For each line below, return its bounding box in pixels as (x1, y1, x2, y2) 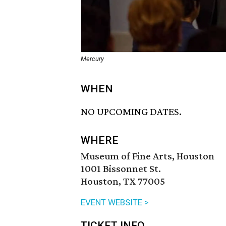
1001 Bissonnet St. (81, 162, 161, 175)
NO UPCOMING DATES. (81, 105, 182, 118)
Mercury (81, 55, 104, 63)
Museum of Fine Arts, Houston (81, 150, 214, 162)
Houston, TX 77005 (81, 175, 165, 188)
